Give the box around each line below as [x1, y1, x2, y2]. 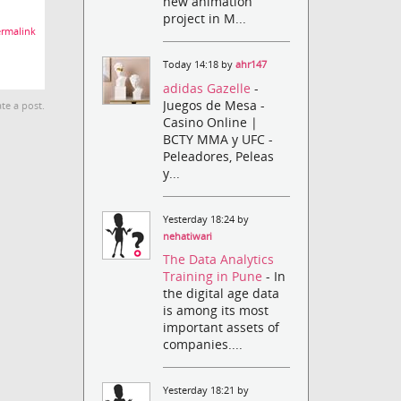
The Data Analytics [163, 250, 275, 268]
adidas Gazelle [163, 79, 255, 97]
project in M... [163, 10, 247, 28]
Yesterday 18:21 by [163, 383, 250, 397]
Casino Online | [163, 113, 259, 131]
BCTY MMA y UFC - [163, 130, 274, 148]
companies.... [163, 335, 243, 353]
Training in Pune [163, 267, 267, 285]
